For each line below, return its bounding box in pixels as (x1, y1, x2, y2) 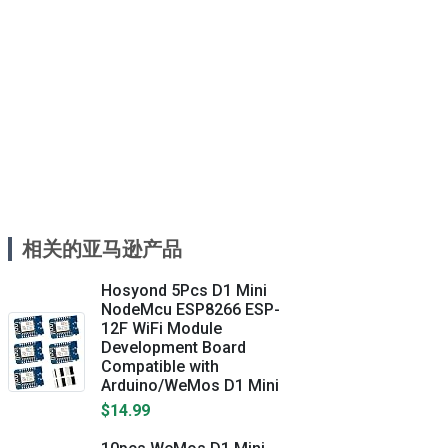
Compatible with (101, 357, 219, 376)
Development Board (101, 338, 246, 357)
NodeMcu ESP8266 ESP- (101, 300, 280, 319)
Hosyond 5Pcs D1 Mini (101, 281, 267, 300)
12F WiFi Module (101, 319, 222, 338)
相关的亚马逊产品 (22, 237, 182, 261)
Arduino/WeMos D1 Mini (101, 376, 279, 395)
